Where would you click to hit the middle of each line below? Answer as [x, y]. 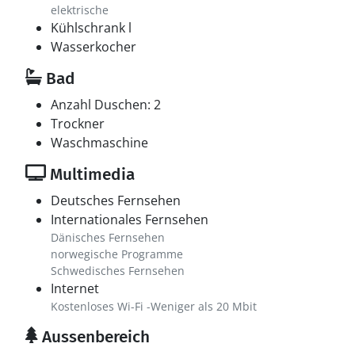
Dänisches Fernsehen [108, 237]
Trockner [78, 124]
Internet [75, 288]
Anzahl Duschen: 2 [106, 105]
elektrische [80, 10]
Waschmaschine [99, 143]
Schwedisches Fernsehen [118, 271]
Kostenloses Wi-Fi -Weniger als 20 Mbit [154, 306]
